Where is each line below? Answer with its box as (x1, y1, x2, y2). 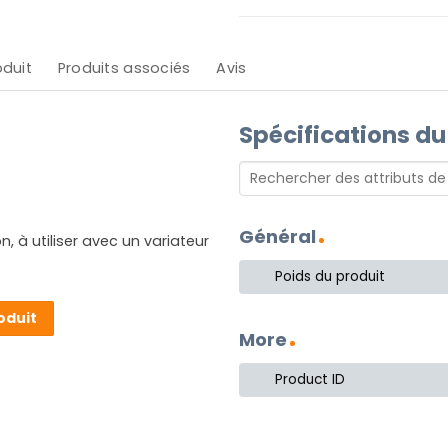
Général (239, 224, 316, 250)
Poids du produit (275, 267, 386, 287)
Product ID (275, 370, 346, 390)
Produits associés (57, 57, 191, 78)
